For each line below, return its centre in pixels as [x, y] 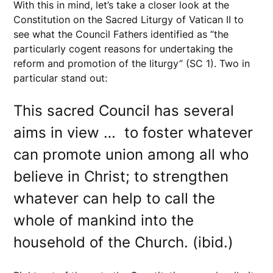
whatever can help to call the [115, 199]
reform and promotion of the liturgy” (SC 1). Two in [132, 64]
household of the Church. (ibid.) [126, 243]
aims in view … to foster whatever [133, 133]
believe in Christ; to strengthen [121, 177]
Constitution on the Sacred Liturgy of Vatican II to [129, 20]
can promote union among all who [131, 155]
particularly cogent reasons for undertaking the [123, 49]
